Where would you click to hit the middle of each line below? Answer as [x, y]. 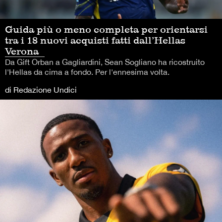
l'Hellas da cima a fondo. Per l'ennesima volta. [87, 72]
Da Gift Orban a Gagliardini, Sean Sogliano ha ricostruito [105, 62]
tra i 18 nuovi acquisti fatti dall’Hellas [95, 40]
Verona [22, 51]
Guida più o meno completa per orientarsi [106, 29]
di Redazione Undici [41, 90]
